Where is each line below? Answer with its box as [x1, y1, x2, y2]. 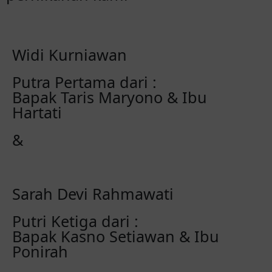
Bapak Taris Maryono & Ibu [12, 87, 207, 107]
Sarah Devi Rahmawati [12, 183, 174, 204]
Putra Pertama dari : [12, 72, 157, 92]
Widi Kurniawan [12, 44, 127, 65]
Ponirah [12, 241, 68, 262]
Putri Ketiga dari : [12, 211, 138, 231]
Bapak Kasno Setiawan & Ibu [12, 226, 219, 246]
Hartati [12, 102, 62, 123]
